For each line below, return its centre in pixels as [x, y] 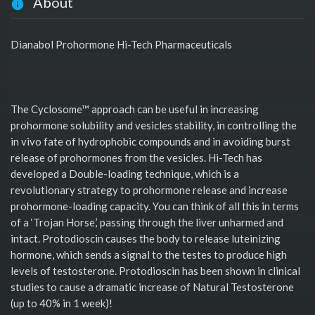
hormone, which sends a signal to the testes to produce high [149, 254]
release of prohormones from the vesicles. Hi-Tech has [136, 157]
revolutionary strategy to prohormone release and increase [149, 189]
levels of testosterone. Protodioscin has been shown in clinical [155, 270]
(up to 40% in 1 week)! [62, 303]
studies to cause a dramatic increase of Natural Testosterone [152, 287]
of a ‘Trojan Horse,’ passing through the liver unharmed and [147, 222]
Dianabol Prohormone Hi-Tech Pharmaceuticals [121, 44]
